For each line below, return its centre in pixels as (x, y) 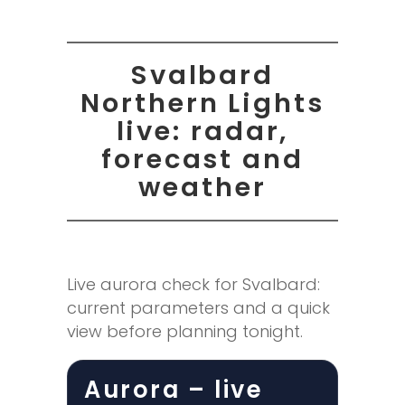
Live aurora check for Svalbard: (193, 284)
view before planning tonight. (185, 331)
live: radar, (202, 131)
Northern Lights (202, 103)
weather (202, 187)
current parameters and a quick (198, 307)
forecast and (202, 159)
